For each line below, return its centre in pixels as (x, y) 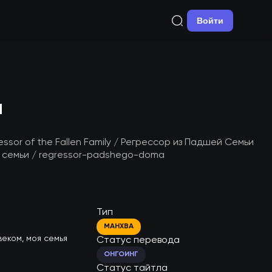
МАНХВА (119, 226)
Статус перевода (138, 240)
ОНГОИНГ (121, 254)
